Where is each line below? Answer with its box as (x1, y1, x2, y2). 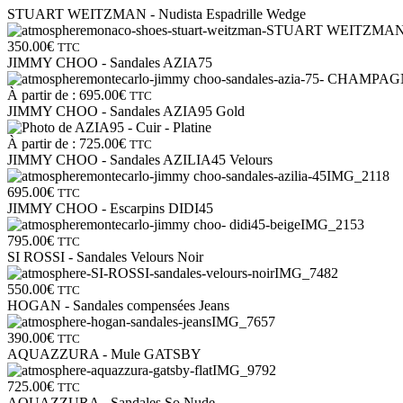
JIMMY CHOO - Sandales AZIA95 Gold (7, 103, 245, 120)
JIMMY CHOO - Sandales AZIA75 (7, 55, 212, 71)
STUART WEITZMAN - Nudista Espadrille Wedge (7, 6, 306, 22)
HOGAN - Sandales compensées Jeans (7, 298, 229, 314)
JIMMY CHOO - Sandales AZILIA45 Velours (7, 152, 273, 168)
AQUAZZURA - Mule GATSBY (7, 346, 201, 363)
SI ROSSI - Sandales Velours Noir (7, 249, 203, 265)
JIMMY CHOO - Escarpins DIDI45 (7, 201, 213, 217)
